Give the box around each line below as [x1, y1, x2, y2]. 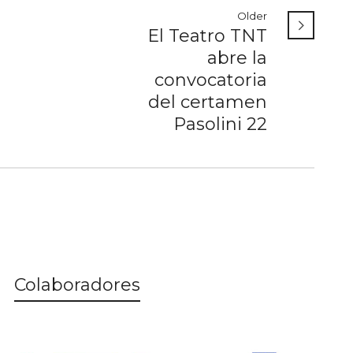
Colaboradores [14, 273, 141, 295]
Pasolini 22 [173, 113, 267, 135]
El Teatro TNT [147, 24, 267, 46]
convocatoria [154, 69, 267, 91]
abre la [207, 46, 267, 69]
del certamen [148, 91, 267, 113]
